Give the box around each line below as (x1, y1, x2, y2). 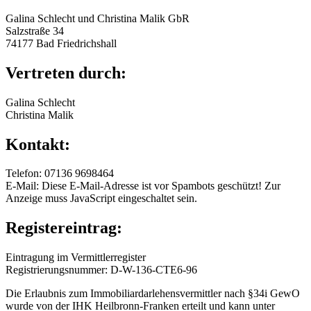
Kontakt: (6, 135, 70, 153)
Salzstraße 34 (6, 24, 64, 37)
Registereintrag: (6, 219, 122, 237)
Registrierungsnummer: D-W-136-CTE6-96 (6, 264, 197, 276)
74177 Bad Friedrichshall (6, 37, 117, 49)
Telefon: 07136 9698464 (6, 167, 114, 180)
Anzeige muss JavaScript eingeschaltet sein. (6, 192, 197, 205)
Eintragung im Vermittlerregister (6, 251, 146, 264)
